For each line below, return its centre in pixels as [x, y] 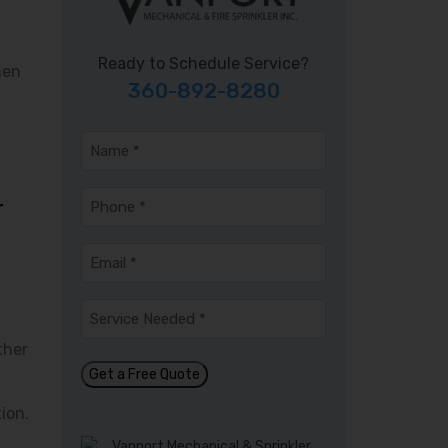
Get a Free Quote [144, 374]
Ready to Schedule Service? [203, 63]
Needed [111, 333]
